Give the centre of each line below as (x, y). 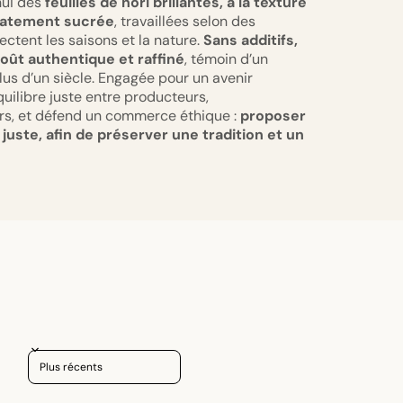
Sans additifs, (251, 40)
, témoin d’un (226, 59)
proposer (273, 116)
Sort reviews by (67, 357)
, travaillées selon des (185, 22)
